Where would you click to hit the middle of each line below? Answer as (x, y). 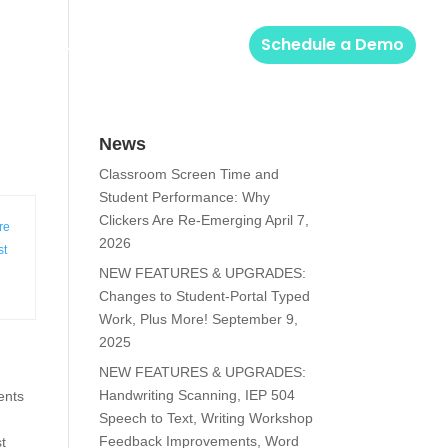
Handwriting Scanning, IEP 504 (196, 395)
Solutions (77, 44)
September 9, (254, 319)
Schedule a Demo (332, 44)
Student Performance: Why (184, 197)
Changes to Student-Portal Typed (204, 296)
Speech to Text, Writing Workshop (205, 418)
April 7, (286, 220)
